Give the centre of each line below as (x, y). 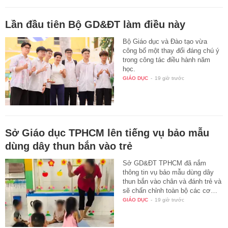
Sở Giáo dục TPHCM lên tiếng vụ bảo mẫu (107, 133)
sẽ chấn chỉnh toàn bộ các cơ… (170, 190)
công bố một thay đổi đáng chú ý (171, 51)
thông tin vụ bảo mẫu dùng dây (168, 172)
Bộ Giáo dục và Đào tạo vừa (165, 42)
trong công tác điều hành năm (167, 60)
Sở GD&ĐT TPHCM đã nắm (165, 163)
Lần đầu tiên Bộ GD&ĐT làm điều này (95, 25)
